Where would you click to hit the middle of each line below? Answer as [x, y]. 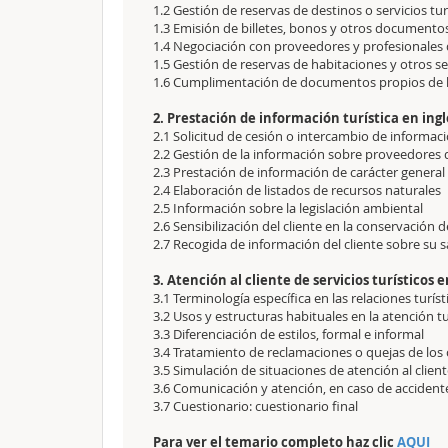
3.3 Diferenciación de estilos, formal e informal [288, 334]
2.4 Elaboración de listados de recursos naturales [297, 190]
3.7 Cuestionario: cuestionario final [255, 406]
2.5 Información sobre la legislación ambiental [288, 208]
